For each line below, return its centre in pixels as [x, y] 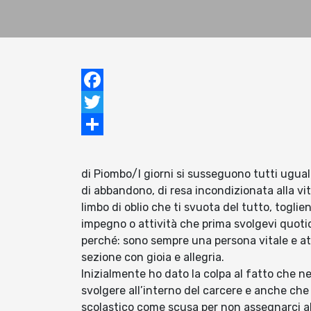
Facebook [106, 102]
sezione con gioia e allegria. [153, 257]
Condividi [106, 146]
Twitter [100, 124]
